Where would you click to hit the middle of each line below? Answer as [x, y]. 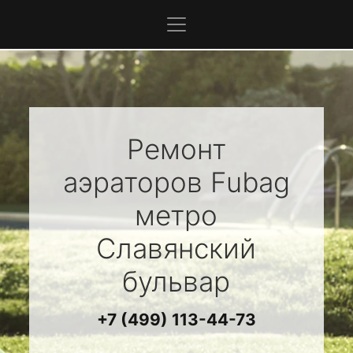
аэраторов [136, 182]
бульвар [176, 281]
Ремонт [176, 149]
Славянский [176, 248]
